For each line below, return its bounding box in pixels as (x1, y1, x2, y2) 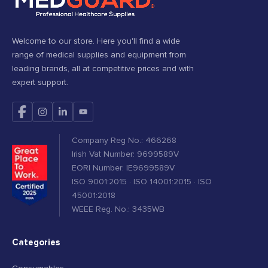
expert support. (12, 78, 68, 87)
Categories (12, 237, 60, 248)
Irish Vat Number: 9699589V (72, 150, 179, 159)
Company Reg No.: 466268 (72, 136, 177, 145)
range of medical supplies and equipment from (12, 50, 186, 60)
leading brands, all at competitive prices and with (12, 64, 194, 74)
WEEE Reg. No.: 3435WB (72, 205, 165, 214)
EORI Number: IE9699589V (72, 163, 175, 173)
